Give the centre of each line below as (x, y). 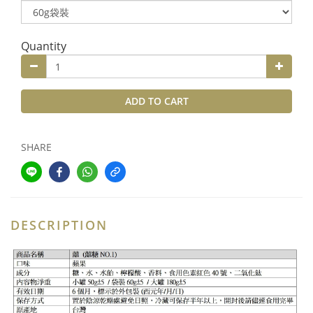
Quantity (44, 46)
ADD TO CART (156, 101)
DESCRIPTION (59, 225)
